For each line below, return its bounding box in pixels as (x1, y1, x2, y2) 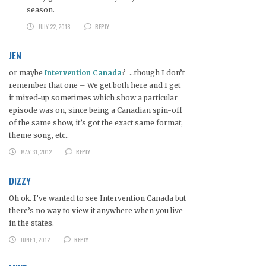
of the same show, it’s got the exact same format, (9, 118, 183, 128)
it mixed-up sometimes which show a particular (9, 93, 178, 103)
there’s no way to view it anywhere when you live (9, 206, 183, 216)
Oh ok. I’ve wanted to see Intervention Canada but (9, 194, 186, 203)
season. (27, 5, 55, 15)
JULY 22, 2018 (38, 22, 71, 31)
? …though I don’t (122, 68, 185, 78)
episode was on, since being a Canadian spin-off (9, 106, 182, 115)
